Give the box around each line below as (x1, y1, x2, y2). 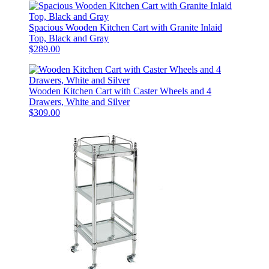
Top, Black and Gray (29, 32, 109, 43)
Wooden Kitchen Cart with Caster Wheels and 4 (29, 85, 211, 96)
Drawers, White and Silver (29, 96, 130, 107)
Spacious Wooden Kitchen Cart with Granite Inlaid (29, 22, 222, 32)
